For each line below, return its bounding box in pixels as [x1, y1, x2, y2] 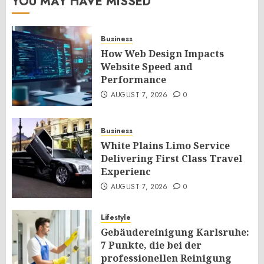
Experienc [101, 165, 151, 179]
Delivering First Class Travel [101, 152, 242, 166]
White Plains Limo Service [101, 139, 230, 153]
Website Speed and [101, 60, 193, 74]
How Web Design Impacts [101, 47, 224, 61]
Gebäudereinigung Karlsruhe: [101, 226, 249, 239]
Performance [101, 73, 166, 87]
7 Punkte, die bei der [101, 239, 202, 252]
